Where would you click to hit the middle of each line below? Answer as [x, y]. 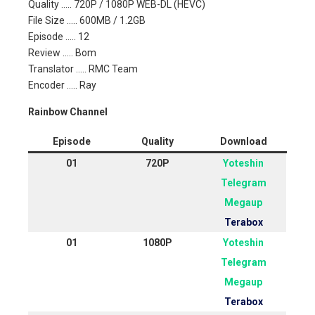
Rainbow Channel [68, 111]
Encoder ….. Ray [62, 85]
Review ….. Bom [62, 52]
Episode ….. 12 [59, 36]
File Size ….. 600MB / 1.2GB [87, 20]
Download [243, 141]
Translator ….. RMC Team [83, 69]
